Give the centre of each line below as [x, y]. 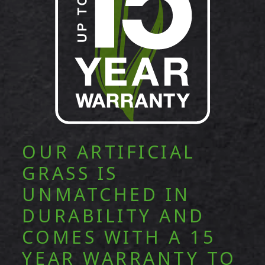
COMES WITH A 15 [119, 238]
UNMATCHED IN [106, 195]
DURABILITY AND [114, 217]
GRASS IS [70, 174]
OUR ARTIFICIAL [109, 153]
